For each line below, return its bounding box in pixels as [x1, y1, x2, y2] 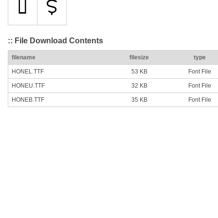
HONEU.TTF [12, 82, 45, 90]
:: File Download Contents [8, 36, 103, 45]
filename [12, 54, 36, 61]
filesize [129, 54, 149, 61]
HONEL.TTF [12, 68, 44, 75]
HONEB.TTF [12, 96, 44, 104]
